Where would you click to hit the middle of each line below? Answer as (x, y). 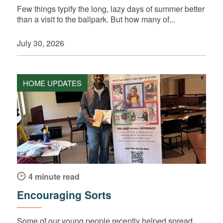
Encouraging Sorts (64, 194)
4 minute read (54, 176)
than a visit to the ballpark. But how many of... (96, 19)
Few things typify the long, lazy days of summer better (111, 9)
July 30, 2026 (40, 43)
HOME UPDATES (52, 83)
